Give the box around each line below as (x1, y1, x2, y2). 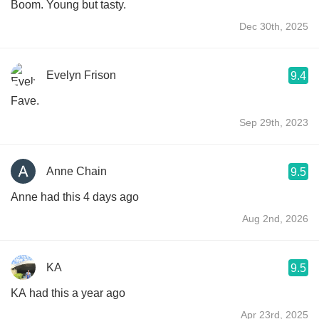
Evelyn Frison (46, 68, 116, 81)
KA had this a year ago (11, 286, 125, 299)
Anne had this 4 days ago (11, 190, 139, 203)
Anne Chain (46, 164, 107, 177)
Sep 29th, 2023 (239, 116, 308, 128)
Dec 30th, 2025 (239, 20, 308, 32)
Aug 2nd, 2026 (242, 212, 308, 224)
